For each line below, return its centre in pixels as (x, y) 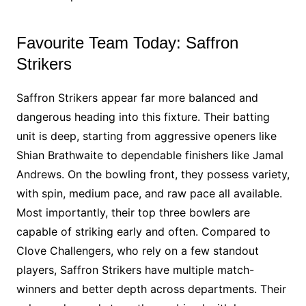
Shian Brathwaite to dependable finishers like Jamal (150, 155)
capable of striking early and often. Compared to (143, 232)
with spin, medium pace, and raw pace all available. (149, 194)
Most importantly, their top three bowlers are (133, 213)
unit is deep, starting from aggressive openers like (146, 136)
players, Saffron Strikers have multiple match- (135, 270)
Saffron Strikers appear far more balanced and (137, 98)
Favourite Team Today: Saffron (127, 43)
